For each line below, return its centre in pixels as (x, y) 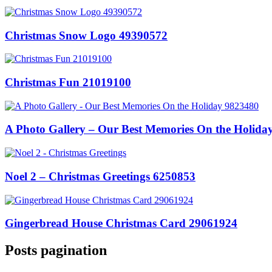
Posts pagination (56, 250)
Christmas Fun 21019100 (68, 83)
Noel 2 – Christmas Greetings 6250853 (100, 176)
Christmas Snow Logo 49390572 (86, 35)
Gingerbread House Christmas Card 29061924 (121, 223)
